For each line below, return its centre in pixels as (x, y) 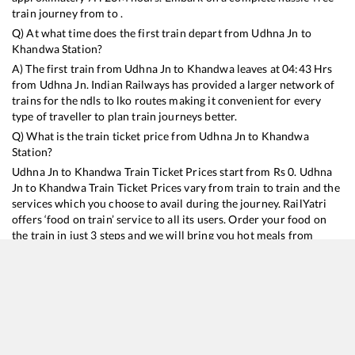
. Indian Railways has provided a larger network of (210, 84)
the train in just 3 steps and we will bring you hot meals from (163, 235)
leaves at (258, 68)
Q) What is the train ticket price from (106, 136)
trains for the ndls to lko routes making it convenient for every (167, 100)
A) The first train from (69, 68)
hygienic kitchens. (57, 250)
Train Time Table (184, 317)
